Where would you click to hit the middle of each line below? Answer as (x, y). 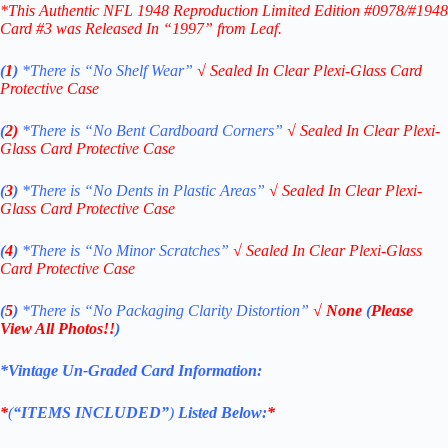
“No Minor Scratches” (158, 250)
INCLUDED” (122, 412)
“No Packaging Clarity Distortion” (196, 310)
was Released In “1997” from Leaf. (167, 28)
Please (392, 310)
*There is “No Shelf (86, 70)
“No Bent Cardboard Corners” (185, 130)
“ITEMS (44, 412)
